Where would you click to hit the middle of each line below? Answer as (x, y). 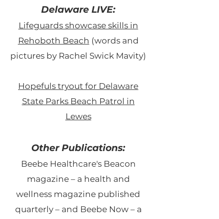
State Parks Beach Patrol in (78, 101)
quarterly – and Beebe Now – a (78, 209)
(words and (114, 40)
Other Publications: (78, 148)
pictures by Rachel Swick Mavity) (78, 55)
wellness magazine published (78, 194)
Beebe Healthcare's (62, 164)
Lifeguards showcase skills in (78, 25)
